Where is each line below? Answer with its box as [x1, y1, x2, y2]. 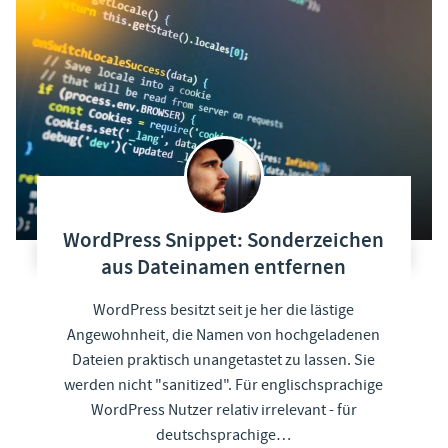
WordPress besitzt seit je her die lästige [93, 299, 355, 320]
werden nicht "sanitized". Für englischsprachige [64, 374, 384, 395]
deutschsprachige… [156, 424, 292, 445]
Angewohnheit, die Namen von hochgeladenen [67, 324, 381, 345]
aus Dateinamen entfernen [101, 253, 347, 282]
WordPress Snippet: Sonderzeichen [63, 226, 385, 255]
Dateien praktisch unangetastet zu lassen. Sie [72, 349, 376, 370]
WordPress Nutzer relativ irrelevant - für [90, 399, 357, 420]
